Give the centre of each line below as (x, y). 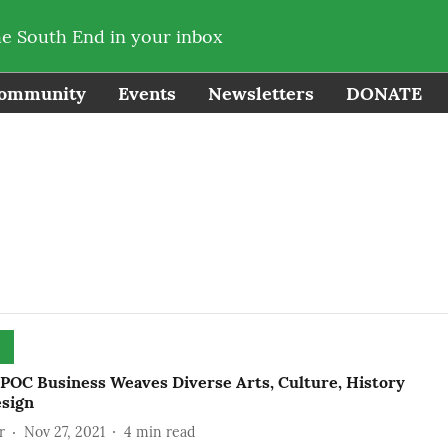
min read (165, 431)
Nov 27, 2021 (64, 431)
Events (147, 93)
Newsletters (261, 93)
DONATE (384, 93)
